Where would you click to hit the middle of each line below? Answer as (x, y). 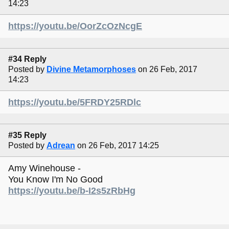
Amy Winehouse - (44, 168)
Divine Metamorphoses (91, 69)
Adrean (61, 145)
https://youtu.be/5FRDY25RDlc (75, 102)
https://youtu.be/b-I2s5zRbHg (72, 190)
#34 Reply (27, 59)
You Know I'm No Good (55, 179)
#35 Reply (27, 135)
